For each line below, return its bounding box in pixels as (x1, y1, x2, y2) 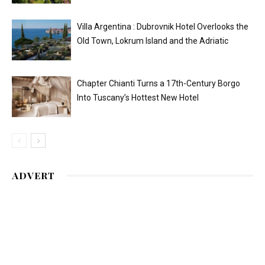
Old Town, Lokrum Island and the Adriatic (77, 36, 228, 46)
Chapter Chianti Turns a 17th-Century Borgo (77, 79, 240, 89)
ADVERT (12, 169, 55, 182)
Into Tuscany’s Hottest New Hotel (77, 93, 199, 103)
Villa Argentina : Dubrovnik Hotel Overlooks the (77, 22, 248, 32)
